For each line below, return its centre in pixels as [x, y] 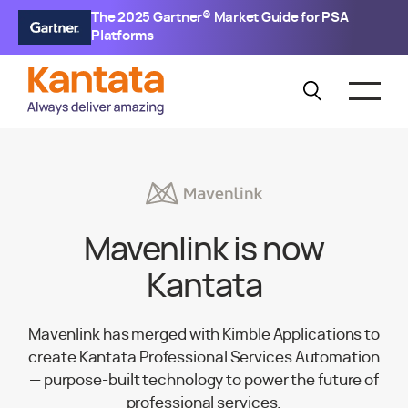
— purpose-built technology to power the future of [204, 381]
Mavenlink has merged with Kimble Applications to [204, 335]
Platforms [122, 36]
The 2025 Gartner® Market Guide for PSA [220, 18]
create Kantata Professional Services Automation [204, 358]
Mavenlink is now [204, 251]
